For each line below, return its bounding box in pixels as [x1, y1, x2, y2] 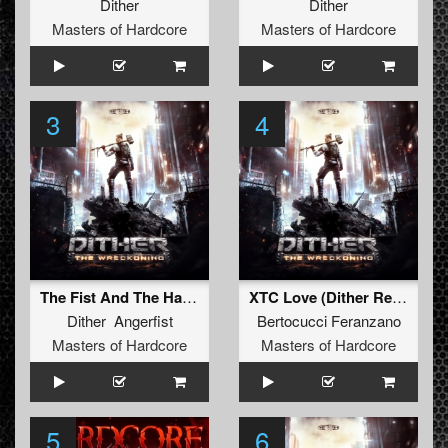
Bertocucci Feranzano [256, 310, 401, 332]
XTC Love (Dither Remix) [392, 286, 407, 308]
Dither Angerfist [66, 310, 173, 332]
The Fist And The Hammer [182, 286, 197, 308]
